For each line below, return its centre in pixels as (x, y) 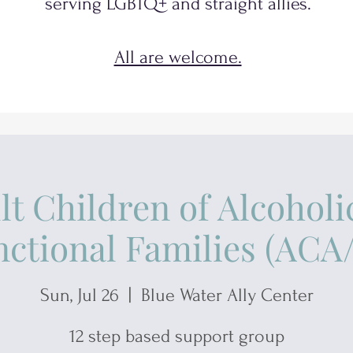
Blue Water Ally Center (227, 295)
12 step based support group (176, 336)
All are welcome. (178, 58)
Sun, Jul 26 (79, 295)
